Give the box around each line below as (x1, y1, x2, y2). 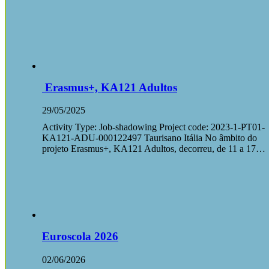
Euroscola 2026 (42, 230, 118, 243)
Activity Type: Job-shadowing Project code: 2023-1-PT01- (42, 122, 265, 133)
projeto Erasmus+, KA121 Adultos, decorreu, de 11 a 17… (42, 144, 265, 154)
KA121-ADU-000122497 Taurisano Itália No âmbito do (42, 133, 257, 144)
